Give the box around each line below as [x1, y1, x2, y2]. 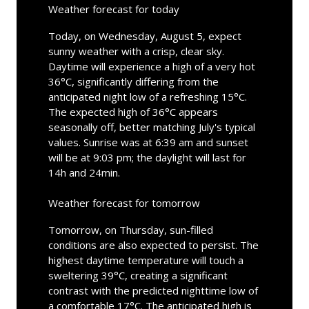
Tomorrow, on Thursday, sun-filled [48, 222, 213, 237]
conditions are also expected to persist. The [48, 237, 259, 252]
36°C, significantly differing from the [48, 74, 219, 88]
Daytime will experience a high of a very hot [48, 59, 255, 73]
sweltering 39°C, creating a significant [48, 268, 228, 282]
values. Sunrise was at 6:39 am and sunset [48, 134, 248, 149]
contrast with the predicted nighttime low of [48, 283, 258, 297]
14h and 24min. [48, 165, 120, 179]
